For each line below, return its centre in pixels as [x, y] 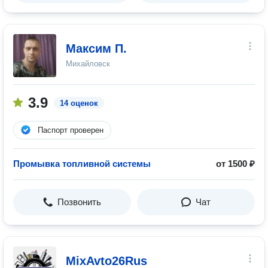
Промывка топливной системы [82, 164]
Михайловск [88, 64]
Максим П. [96, 48]
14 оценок [79, 103]
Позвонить [79, 202]
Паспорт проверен [71, 130]
